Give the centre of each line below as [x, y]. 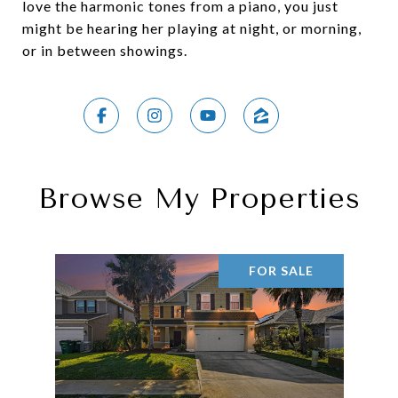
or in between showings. [105, 50]
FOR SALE [281, 270]
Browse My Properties [199, 198]
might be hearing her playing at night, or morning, [192, 28]
